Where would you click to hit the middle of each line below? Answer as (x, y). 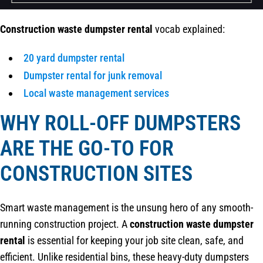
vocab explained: (189, 29)
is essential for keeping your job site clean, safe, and (134, 240)
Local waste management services (96, 93)
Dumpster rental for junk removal (93, 76)
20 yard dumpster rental (74, 58)
